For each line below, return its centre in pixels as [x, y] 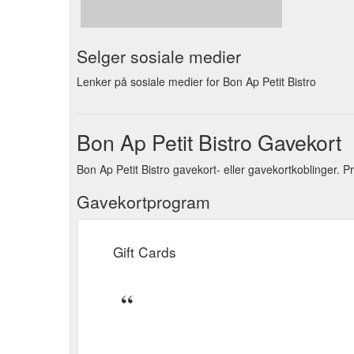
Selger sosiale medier [159, 56]
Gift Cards [145, 251]
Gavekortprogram [143, 201]
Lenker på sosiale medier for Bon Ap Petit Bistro [196, 81]
